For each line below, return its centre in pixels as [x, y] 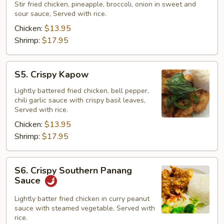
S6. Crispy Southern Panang [73, 170]
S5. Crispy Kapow [51, 74]
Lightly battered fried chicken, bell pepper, [82, 91]
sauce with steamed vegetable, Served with [85, 208]
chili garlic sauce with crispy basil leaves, [80, 100]
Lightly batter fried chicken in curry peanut [82, 199]
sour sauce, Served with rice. [60, 14]
